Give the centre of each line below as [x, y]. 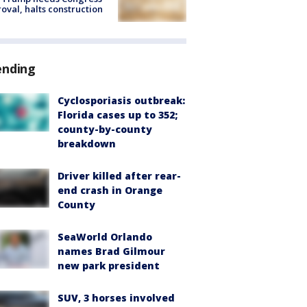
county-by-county [105, 130]
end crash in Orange [110, 191]
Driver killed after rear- [119, 176]
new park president [109, 266]
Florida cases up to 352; [118, 115]
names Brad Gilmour [111, 251]
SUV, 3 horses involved [116, 298]
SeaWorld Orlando [105, 237]
